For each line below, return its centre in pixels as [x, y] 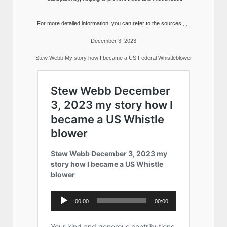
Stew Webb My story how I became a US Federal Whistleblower [113, 58]
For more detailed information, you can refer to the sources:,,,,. [113, 24]
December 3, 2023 [113, 40]
